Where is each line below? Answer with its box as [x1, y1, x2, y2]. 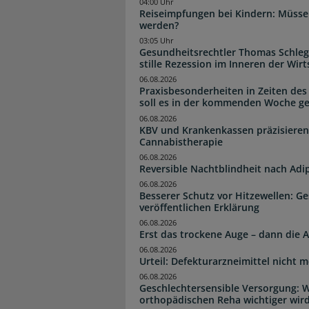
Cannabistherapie [139, 134, 223, 148]
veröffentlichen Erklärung [139, 200, 259, 214]
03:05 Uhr [139, 36, 174, 46]
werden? [139, 19, 179, 32]
